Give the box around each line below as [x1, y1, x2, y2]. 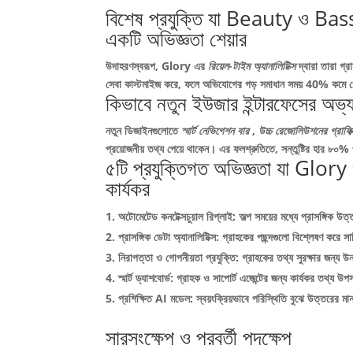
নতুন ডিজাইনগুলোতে [106, 123, 182, 138]
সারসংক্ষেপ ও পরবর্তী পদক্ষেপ [106, 323, 292, 351]
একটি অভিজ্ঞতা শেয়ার [106, 24, 247, 53]
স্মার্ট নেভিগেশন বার [181, 123, 253, 138]
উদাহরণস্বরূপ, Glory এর [106, 58, 209, 73]
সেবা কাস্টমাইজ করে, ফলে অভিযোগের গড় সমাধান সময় [106, 76, 307, 91]
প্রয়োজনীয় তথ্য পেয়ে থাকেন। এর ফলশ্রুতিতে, [106, 141, 282, 156]
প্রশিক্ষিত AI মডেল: [118, 291, 197, 306]
